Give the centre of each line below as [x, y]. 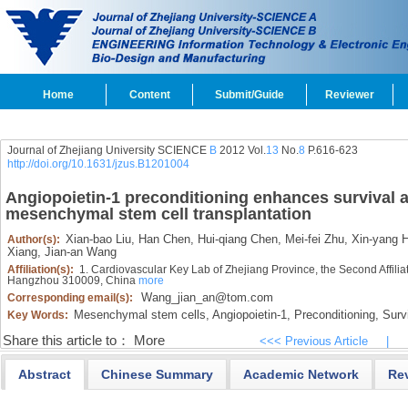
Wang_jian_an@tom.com [207, 297]
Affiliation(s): [41, 270]
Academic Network [301, 374]
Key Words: [39, 315]
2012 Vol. [241, 150]
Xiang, [24, 252]
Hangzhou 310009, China [72, 280]
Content [149, 95]
